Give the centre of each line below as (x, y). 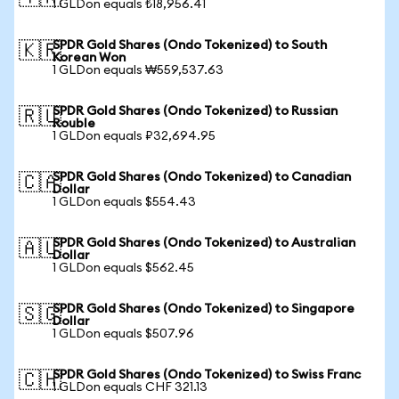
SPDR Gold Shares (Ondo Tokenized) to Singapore (204, 309)
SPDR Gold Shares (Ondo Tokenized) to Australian (204, 243)
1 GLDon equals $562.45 (123, 268)
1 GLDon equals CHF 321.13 (130, 387)
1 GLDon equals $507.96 (123, 334)
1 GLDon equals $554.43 (124, 202)
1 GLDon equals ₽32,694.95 (134, 136)
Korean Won (89, 58)
